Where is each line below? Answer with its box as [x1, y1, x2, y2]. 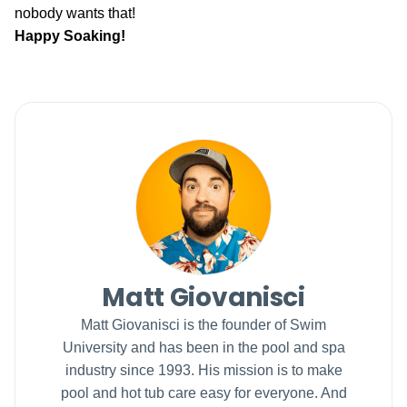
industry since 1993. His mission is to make [65, 362, 342, 378]
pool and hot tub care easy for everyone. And [60, 384, 347, 401]
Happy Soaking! [15, 27, 125, 44]
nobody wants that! [15, 5, 135, 21]
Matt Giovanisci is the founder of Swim [81, 316, 326, 333]
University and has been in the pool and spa [62, 339, 345, 355]
